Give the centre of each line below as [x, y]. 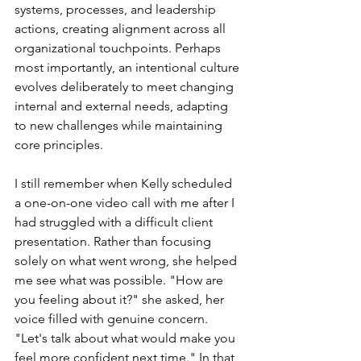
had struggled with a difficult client [115, 222]
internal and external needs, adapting [123, 106]
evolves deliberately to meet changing [126, 87]
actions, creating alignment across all [122, 29]
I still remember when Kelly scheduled [125, 183]
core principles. [59, 145]
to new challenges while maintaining [120, 125]
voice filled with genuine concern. [113, 319]
